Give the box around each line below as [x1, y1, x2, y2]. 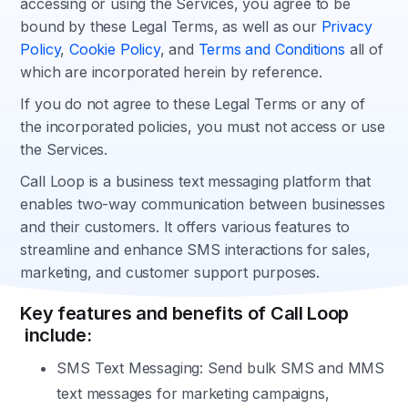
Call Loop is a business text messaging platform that [20, 172, 372, 190]
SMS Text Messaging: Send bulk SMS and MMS [56, 359, 385, 377]
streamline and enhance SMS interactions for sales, [20, 240, 371, 259]
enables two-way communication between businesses [20, 195, 385, 213]
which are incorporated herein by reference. [20, 63, 322, 81]
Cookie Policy [68, 40, 160, 58]
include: [20, 324, 92, 346]
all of [344, 40, 383, 58]
